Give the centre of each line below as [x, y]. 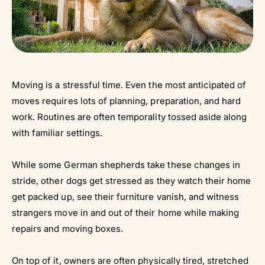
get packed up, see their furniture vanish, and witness [126, 196]
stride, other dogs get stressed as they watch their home [132, 180]
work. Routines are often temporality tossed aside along [130, 117]
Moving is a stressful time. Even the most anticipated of [129, 85]
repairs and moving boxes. [68, 228]
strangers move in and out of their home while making [126, 212]
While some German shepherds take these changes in [126, 164]
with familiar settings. [57, 132]
